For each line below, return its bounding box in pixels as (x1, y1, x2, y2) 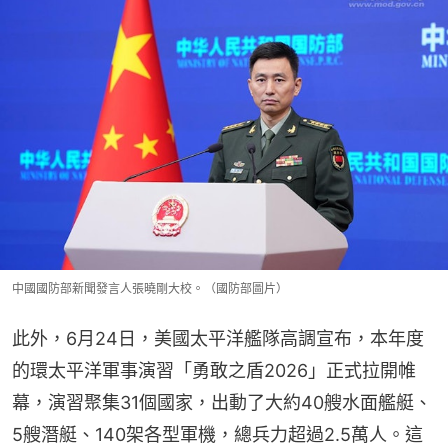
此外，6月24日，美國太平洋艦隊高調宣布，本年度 (12, 327, 424, 349)
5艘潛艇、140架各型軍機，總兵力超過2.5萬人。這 (12, 423, 423, 445)
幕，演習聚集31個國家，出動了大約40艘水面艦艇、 (12, 391, 432, 413)
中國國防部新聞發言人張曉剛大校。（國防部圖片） (12, 280, 288, 296)
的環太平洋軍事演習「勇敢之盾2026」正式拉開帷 (12, 359, 416, 381)
